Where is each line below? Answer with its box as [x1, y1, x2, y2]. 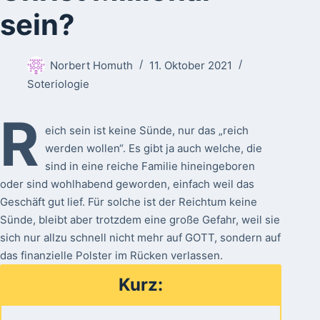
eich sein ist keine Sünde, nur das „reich [45, 124, 249, 138]
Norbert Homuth [50, 58, 133, 72]
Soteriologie [26, 77, 89, 91]
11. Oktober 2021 [149, 58, 232, 72]
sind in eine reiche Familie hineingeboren [45, 159, 256, 174]
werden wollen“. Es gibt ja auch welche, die [45, 141, 263, 156]
